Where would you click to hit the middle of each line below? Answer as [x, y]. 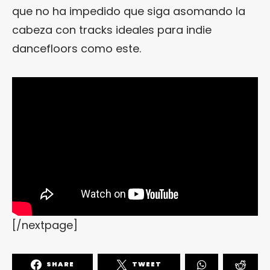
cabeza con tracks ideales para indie [112, 30]
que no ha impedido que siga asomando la [129, 11]
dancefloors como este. [77, 48]
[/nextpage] [45, 225]
